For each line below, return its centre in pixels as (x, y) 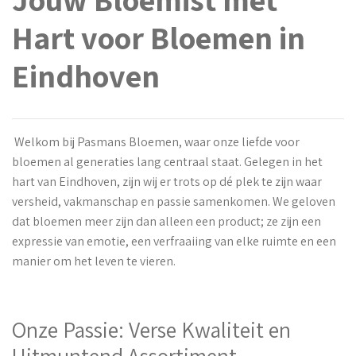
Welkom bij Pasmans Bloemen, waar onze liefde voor (156, 142)
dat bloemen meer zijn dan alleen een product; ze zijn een (166, 222)
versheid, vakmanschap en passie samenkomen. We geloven (174, 202)
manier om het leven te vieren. (94, 261)
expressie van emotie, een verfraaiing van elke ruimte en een (174, 242)
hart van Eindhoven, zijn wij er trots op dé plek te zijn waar (167, 182)
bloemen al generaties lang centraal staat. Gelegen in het (167, 162)
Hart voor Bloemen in (159, 38)
